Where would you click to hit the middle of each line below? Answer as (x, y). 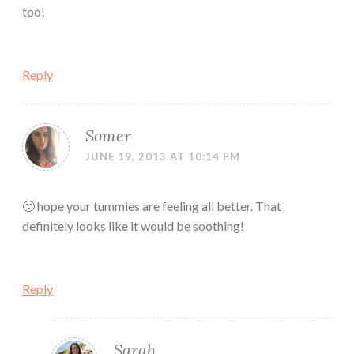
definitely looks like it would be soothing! (133, 226)
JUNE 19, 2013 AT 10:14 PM (163, 157)
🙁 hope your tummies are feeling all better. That (152, 206)
